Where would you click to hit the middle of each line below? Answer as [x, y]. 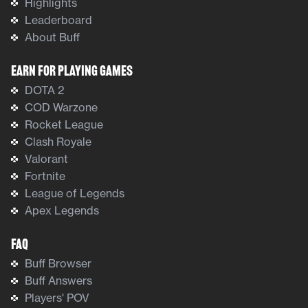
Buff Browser [58, 263]
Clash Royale [58, 141]
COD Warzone [61, 107]
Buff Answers [58, 280]
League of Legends [75, 193]
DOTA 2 [45, 90]
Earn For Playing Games [72, 72]
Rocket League [64, 124]
